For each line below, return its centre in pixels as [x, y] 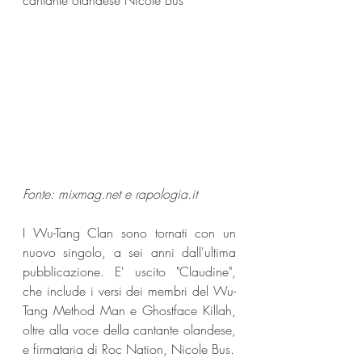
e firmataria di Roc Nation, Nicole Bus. [128, 349]
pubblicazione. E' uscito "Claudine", [129, 271]
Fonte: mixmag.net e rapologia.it [112, 194]
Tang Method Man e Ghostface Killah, [129, 310]
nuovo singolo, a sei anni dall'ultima [129, 252]
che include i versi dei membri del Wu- [129, 290]
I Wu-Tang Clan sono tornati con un [129, 232]
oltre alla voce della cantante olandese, [129, 329]
